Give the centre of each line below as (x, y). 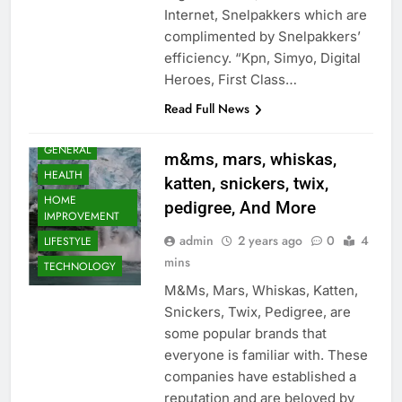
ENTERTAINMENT (86, 74)
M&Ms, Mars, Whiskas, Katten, (261, 291)
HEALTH (63, 175)
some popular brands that (245, 334)
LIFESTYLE (68, 241)
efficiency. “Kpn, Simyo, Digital (262, 58)
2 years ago (270, 241)
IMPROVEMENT (82, 216)
